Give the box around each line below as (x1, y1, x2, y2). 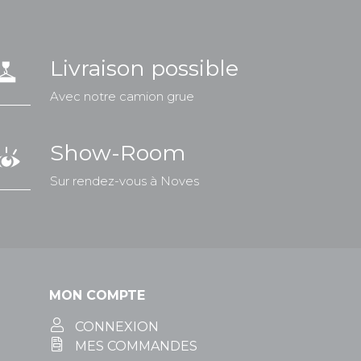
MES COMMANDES (75, 338, 197, 354)
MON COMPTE (49, 287, 145, 303)
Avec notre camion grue (50, 88, 194, 104)
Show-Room (50, 139, 185, 166)
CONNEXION (75, 318, 159, 334)
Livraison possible (50, 54, 239, 81)
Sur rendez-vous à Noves (50, 172, 199, 189)
